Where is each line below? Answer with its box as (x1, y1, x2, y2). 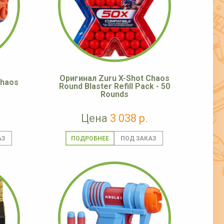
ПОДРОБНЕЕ (70, 135, 109, 142)
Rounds (100, 89, 128, 99)
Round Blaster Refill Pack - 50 (59, 81, 170, 91)
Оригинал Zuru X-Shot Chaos (59, 73, 169, 83)
